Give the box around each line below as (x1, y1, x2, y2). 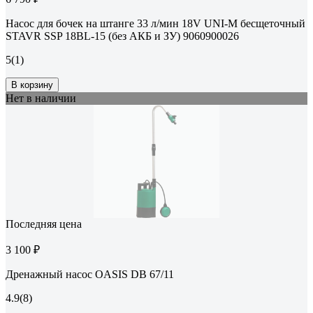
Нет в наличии (6, 92, 76, 105)
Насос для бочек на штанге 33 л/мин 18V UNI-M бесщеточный (6, 17, 305, 30)
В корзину (11, 80, 53, 91)
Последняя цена (6, 218, 82, 231)
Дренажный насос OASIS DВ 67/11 (6, 268, 174, 281)
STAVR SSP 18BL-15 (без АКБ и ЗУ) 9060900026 (6, 30, 239, 43)
